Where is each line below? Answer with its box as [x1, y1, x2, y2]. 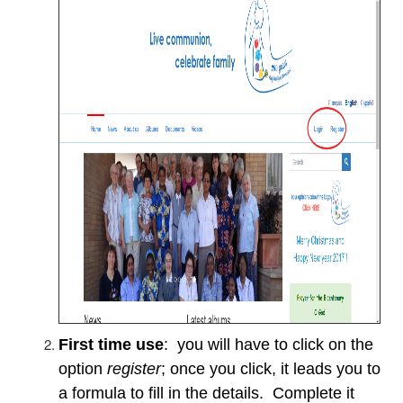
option [58, 360, 107, 378]
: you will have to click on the [164, 336, 373, 354]
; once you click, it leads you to [161, 360, 381, 378]
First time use [58, 336, 164, 354]
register [107, 360, 161, 378]
